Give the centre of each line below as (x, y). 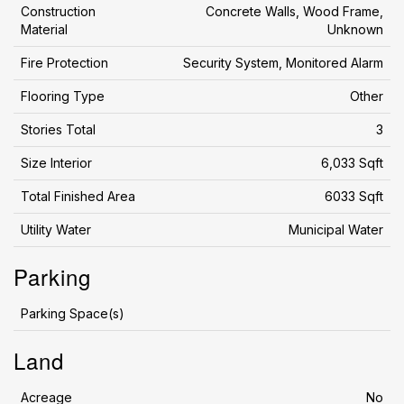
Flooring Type (63, 96)
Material (44, 29)
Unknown (355, 29)
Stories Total (58, 129)
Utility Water (56, 230)
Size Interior (56, 163)
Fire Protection (64, 63)
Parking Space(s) (73, 313)
